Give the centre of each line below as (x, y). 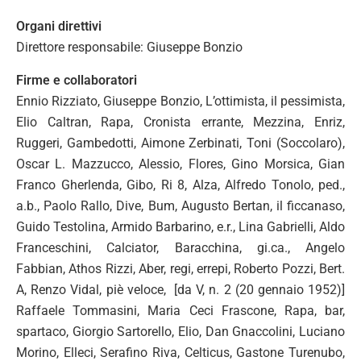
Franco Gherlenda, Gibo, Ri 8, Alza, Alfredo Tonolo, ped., (180, 185)
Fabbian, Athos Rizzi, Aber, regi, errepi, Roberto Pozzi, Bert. (180, 268)
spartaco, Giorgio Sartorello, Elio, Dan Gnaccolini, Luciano (180, 331)
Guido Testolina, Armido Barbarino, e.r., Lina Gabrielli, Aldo (180, 226)
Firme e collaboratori (77, 80)
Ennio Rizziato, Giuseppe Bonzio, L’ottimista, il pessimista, (180, 101)
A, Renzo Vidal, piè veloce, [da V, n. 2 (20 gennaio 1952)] (180, 289)
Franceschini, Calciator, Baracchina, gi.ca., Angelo (180, 247)
